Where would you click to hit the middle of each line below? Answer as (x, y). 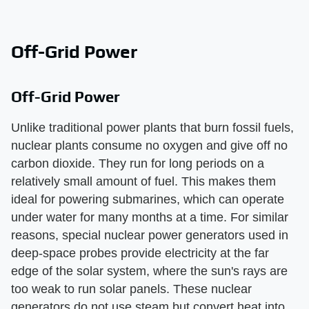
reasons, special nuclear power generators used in (150, 235)
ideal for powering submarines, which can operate (148, 199)
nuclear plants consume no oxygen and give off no (149, 145)
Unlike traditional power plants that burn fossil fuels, (152, 127)
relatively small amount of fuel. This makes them (143, 181)
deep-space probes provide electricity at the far (140, 253)
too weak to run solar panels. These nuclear (131, 289)
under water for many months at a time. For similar (150, 217)
